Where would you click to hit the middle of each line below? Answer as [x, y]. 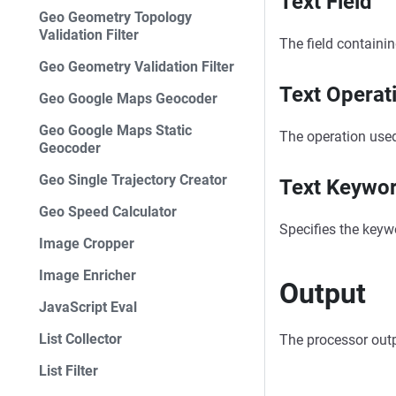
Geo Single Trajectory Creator [133, 180]
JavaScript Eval [88, 307]
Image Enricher [88, 275]
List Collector [80, 339]
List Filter [69, 371]
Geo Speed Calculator [108, 212]
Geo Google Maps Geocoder [128, 99]
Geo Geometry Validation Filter [137, 67]
